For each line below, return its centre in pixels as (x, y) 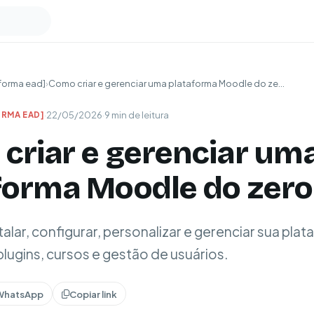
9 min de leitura (137, 115)
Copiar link (93, 294)
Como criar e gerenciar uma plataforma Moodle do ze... (166, 83)
